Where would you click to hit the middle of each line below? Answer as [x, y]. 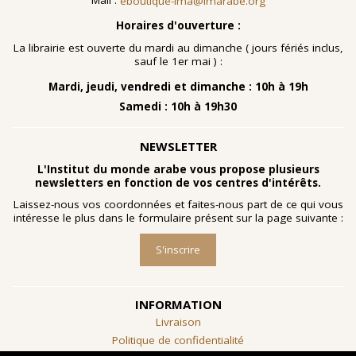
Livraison [178, 321]
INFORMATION [178, 305]
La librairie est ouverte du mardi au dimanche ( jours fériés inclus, [178, 47]
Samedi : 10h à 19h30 [178, 106]
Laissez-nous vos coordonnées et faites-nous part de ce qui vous [178, 205]
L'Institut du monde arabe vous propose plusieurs [178, 169]
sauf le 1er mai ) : [178, 61]
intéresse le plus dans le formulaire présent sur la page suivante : [178, 218]
